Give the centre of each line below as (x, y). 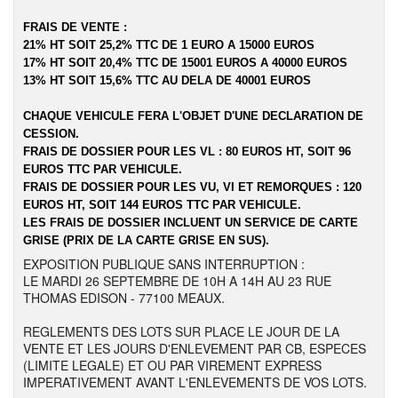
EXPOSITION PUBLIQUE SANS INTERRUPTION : (164, 264)
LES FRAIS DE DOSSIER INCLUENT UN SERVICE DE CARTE (191, 223)
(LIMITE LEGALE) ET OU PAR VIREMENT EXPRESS (172, 365)
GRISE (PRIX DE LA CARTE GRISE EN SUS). (146, 240)
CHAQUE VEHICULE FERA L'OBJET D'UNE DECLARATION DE (193, 116)
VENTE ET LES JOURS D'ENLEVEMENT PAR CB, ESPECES (195, 348)
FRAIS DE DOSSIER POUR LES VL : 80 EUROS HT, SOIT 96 (187, 151)
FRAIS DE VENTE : (75, 27)
